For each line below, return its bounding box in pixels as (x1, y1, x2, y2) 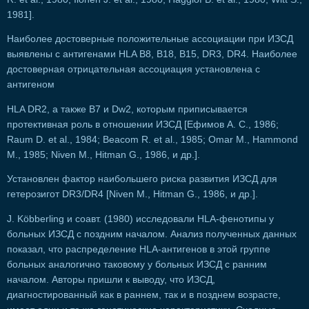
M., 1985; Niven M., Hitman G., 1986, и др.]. (7, 149, 200, 160)
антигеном (7, 79, 54, 90)
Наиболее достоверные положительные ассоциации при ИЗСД (7, 34, 293, 45)
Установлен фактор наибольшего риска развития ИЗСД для (7, 174, 277, 185)
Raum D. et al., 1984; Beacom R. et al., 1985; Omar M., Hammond (7, 134, 298, 145)
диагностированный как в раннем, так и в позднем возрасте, (7, 289, 281, 300)
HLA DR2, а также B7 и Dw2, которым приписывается (7, 103, 248, 114)
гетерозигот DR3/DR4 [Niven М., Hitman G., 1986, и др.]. (7, 189, 258, 200)
